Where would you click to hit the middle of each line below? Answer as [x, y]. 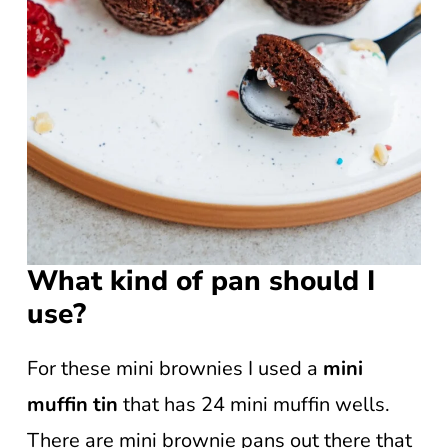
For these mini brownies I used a [175, 368]
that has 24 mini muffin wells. [254, 404]
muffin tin [72, 404]
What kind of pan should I [201, 281]
